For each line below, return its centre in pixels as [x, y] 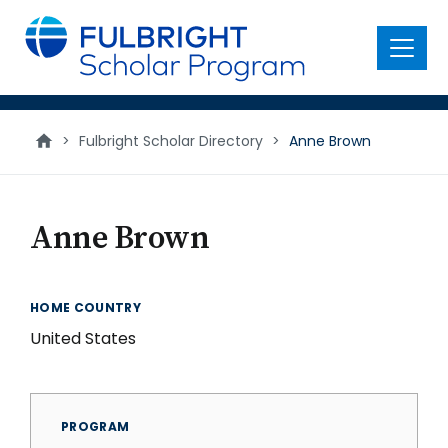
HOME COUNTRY [86, 307]
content [46, 39]
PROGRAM [95, 426]
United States [83, 338]
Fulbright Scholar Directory [171, 141]
